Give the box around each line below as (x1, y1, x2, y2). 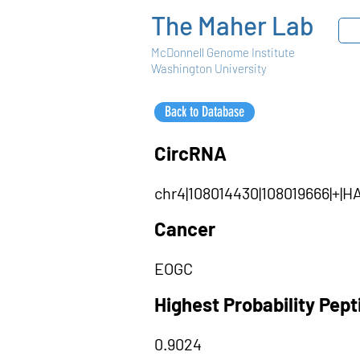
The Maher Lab (151, 10, 314, 40)
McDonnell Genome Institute (151, 45, 295, 59)
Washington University (151, 61, 267, 76)
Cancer (154, 217, 215, 240)
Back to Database (165, 103, 244, 121)
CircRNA (154, 141, 227, 165)
